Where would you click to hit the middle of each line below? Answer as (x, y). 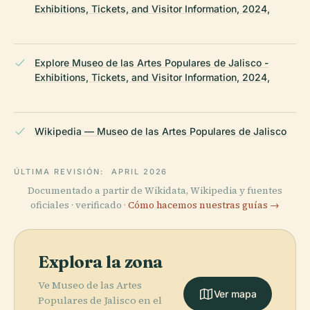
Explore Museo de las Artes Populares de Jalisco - (152, 63)
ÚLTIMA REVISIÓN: (61, 172)
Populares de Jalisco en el (100, 301)
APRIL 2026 (139, 172)
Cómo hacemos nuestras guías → (204, 206)
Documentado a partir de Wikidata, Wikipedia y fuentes (155, 191)
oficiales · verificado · (79, 206)
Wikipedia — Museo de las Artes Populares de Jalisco (161, 131)
